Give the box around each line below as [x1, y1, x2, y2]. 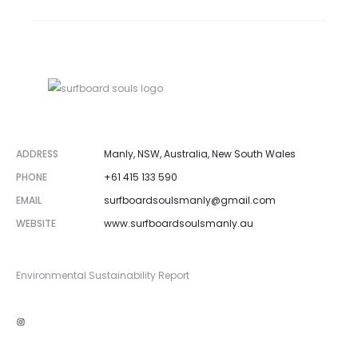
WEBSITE [16, 217, 56, 230]
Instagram [15, 313, 68, 328]
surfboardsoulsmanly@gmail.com [104, 193, 276, 207]
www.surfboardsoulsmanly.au [104, 217, 253, 230]
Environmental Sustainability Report [16, 268, 189, 282]
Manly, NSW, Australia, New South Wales [104, 147, 296, 161]
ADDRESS [16, 147, 58, 161]
